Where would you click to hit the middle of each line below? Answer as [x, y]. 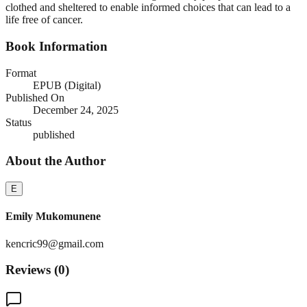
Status [19, 122]
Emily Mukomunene [53, 217]
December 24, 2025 [76, 110]
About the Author [56, 161]
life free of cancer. [44, 20]
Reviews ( [32, 270]
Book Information [57, 46]
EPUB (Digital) [67, 85]
